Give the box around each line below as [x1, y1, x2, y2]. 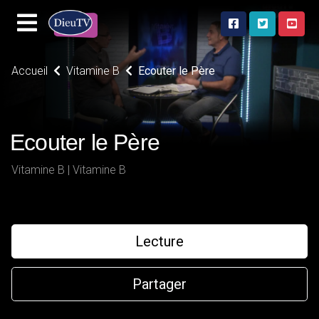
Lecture [135, 233, 184, 250]
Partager [132, 276, 187, 293]
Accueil [11, 64, 48, 78]
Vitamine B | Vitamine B [11, 163, 126, 177]
